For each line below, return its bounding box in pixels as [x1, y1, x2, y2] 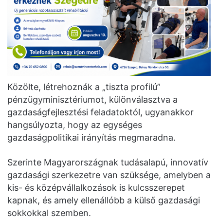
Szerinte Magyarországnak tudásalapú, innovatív [7, 157, 208, 167]
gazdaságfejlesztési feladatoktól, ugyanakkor [7, 107, 194, 117]
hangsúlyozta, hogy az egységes [7, 119, 142, 130]
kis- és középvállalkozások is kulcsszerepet [7, 182, 185, 193]
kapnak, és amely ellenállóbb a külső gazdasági [7, 195, 200, 205]
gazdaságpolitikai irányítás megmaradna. [7, 132, 176, 143]
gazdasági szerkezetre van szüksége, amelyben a [7, 169, 211, 180]
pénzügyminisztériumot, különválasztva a [7, 94, 178, 105]
